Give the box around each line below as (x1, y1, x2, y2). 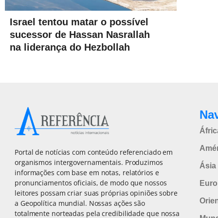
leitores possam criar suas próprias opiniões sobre (15, 188, 178, 198)
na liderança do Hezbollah (10, 41, 130, 53)
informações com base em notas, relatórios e (15, 168, 159, 178)
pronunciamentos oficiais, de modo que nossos (15, 178, 167, 188)
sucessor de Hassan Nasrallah (10, 29, 150, 40)
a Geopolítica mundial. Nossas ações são (15, 199, 145, 208)
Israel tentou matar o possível (10, 16, 148, 27)
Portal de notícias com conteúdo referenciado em (15, 147, 173, 157)
